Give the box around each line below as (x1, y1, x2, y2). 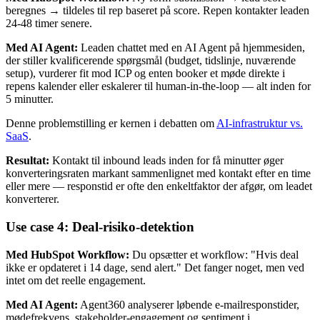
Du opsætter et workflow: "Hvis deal (129, 248, 299, 261)
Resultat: (6, 154, 49, 167)
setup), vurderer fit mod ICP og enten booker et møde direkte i (6, 67, 285, 80)
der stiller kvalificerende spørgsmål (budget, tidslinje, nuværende (6, 54, 296, 67)
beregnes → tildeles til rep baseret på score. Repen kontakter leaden (6, 4, 309, 17)
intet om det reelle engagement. (6, 274, 146, 286)
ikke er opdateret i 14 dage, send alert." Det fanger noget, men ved (6, 261, 304, 274)
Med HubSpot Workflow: (6, 248, 129, 261)
